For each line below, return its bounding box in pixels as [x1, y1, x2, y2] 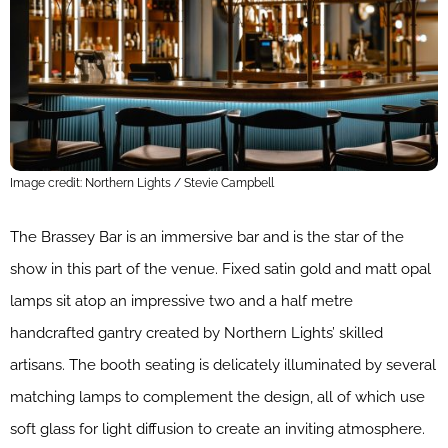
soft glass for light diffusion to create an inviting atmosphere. [10, 420, 425, 439]
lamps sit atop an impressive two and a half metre [10, 292, 353, 311]
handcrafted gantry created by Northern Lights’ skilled [10, 324, 383, 343]
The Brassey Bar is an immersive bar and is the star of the [10, 228, 404, 247]
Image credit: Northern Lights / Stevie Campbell [10, 176, 274, 191]
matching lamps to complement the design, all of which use [10, 388, 425, 407]
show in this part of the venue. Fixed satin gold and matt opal [10, 260, 431, 279]
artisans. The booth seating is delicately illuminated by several [10, 356, 436, 375]
